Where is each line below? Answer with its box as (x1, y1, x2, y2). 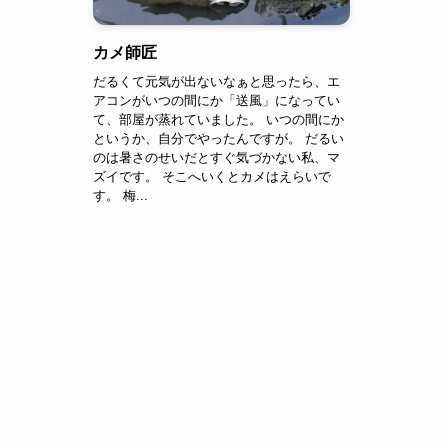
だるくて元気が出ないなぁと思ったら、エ (93, 73, 340, 89)
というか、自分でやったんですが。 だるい (93, 130, 344, 146)
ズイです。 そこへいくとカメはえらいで (93, 168, 331, 184)
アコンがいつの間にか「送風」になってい (93, 92, 340, 108)
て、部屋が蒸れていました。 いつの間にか (93, 111, 344, 127)
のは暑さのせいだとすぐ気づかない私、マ (93, 149, 340, 165)
